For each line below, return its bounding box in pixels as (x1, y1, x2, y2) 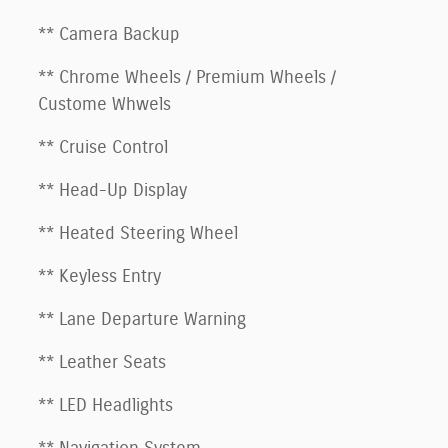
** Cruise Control (38, 138, 168, 157)
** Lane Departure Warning (38, 310, 246, 329)
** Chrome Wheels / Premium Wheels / (38, 68, 336, 87)
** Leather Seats (38, 353, 166, 372)
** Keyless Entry (38, 267, 161, 286)
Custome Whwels (38, 95, 171, 114)
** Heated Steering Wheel (38, 224, 238, 243)
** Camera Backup (38, 25, 180, 44)
